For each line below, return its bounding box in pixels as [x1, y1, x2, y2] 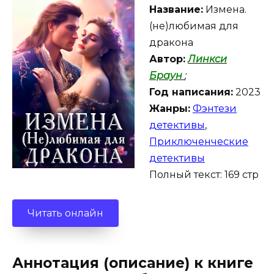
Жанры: [149, 102, 190, 114]
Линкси [188, 53, 227, 65]
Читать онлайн [28, 207, 103, 219]
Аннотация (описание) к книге [12, 254, 253, 272]
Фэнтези [193, 102, 237, 114]
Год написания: [149, 86, 233, 98]
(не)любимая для [149, 20, 239, 32]
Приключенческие [149, 135, 248, 147]
